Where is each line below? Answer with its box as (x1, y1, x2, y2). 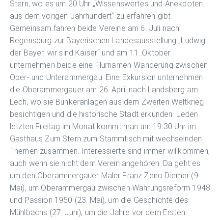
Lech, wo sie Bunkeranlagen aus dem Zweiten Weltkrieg (10, 97, 204, 107)
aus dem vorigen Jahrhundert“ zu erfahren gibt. (10, 11, 172, 21)
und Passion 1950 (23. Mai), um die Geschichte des (10, 195, 188, 205)
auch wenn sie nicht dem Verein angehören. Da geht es (10, 158, 201, 168)
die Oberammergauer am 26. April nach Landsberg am (10, 84, 198, 94)
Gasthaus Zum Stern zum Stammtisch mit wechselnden (10, 134, 202, 143)
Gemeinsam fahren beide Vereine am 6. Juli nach (10, 23, 180, 33)
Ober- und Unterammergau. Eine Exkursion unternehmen (10, 72, 203, 82)
